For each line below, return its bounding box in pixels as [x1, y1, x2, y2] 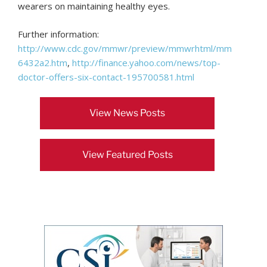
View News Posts [89, 107, 166, 119]
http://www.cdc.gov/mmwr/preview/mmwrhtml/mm [18, 42, 232, 54]
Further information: [18, 27, 99, 40]
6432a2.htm [18, 56, 67, 69]
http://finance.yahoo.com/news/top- [72, 56, 221, 69]
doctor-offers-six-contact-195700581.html [18, 70, 194, 83]
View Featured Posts [82, 149, 173, 161]
